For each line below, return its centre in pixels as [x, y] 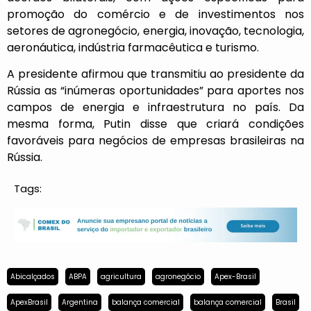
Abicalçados [33, 277]
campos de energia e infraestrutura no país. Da [155, 108]
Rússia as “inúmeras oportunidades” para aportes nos [155, 91]
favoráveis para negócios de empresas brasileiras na [155, 141]
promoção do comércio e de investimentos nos [155, 14]
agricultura [121, 277]
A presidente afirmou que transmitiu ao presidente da [155, 74]
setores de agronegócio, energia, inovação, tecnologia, [155, 31]
